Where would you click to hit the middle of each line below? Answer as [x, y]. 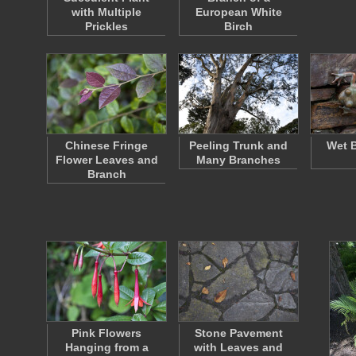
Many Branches [238, 160]
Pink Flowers [106, 333]
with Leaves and [238, 347]
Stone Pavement [238, 333]
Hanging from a [106, 347]
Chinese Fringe [106, 145]
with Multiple [106, 12]
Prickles [106, 26]
